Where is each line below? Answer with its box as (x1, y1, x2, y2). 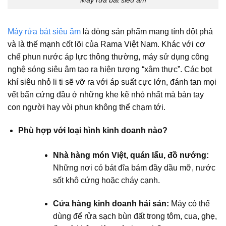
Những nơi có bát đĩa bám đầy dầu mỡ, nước (52, 163, 215, 172)
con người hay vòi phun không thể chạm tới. (8, 103, 165, 112)
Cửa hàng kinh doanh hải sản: (52, 199, 169, 208)
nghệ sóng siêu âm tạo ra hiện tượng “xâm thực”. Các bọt (8, 65, 212, 74)
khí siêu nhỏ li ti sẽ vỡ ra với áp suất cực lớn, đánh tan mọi (8, 78, 216, 87)
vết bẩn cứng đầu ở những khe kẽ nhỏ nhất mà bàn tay (8, 90, 204, 99)
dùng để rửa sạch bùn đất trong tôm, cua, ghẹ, (52, 211, 217, 220)
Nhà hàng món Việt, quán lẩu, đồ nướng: (52, 150, 209, 159)
